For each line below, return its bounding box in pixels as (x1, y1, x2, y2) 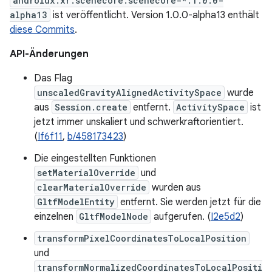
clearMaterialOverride (37, 182, 146, 193)
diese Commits (10, 24, 75, 36)
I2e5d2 (211, 211, 240, 223)
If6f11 (38, 131, 63, 143)
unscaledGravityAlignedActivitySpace (37, 87, 222, 98)
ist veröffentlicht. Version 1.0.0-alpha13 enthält (50, 9, 259, 21)
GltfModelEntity (37, 196, 115, 208)
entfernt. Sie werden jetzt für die (118, 196, 261, 208)
